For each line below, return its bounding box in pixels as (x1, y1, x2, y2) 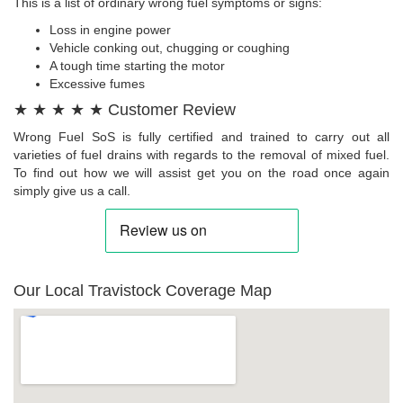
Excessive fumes (49, 76, 145, 91)
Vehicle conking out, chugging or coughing (49, 40, 290, 55)
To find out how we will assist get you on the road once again (13, 165, 390, 180)
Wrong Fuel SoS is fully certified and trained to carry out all (13, 129, 390, 144)
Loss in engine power (49, 22, 171, 37)
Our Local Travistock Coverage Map (13, 281, 272, 300)
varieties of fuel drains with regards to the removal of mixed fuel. (13, 147, 390, 162)
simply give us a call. (13, 183, 130, 198)
